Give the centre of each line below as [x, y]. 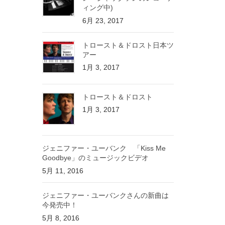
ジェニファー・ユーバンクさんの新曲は [105, 196]
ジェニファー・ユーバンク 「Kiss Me [104, 148]
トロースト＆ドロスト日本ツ [128, 45]
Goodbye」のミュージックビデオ [95, 158]
